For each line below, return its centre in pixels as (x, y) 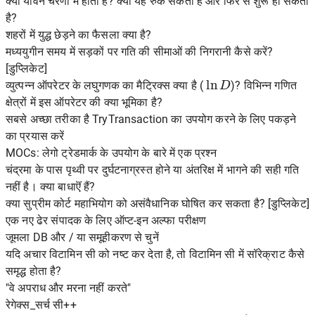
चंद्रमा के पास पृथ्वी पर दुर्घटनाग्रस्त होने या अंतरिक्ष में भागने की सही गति (153, 170)
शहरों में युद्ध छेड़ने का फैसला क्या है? (79, 35)
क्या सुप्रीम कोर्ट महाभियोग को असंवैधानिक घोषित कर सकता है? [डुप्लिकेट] (157, 204)
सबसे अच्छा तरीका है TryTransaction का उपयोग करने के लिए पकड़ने (151, 119)
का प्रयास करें (35, 136)
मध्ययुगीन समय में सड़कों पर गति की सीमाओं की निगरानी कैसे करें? (140, 52)
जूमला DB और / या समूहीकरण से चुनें (82, 237)
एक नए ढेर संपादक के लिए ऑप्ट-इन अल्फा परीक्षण (106, 220)
